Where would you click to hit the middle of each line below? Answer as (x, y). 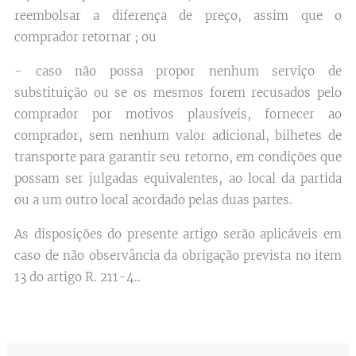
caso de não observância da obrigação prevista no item (178, 255)
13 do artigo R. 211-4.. (77, 277)
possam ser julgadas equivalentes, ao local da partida (178, 178)
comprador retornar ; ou (85, 37)
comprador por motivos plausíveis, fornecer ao (178, 114)
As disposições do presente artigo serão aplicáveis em (178, 234)
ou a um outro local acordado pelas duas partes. (153, 200)
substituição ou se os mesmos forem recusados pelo (178, 93)
